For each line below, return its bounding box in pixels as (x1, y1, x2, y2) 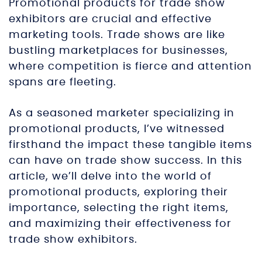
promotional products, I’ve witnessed (9, 124, 225, 135)
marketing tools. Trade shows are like (9, 30, 225, 40)
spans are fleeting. (9, 77, 116, 88)
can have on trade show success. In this (9, 156, 242, 166)
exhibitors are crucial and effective (9, 14, 212, 25)
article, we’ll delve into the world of (9, 171, 212, 182)
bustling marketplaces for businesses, (9, 46, 228, 56)
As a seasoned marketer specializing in (9, 108, 235, 119)
